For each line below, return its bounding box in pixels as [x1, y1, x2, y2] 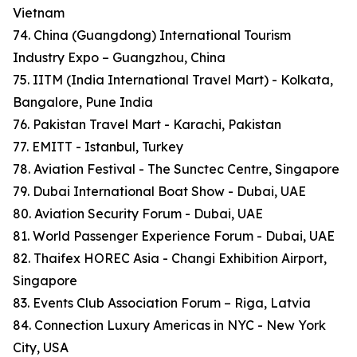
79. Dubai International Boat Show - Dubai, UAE [13, 183, 306, 200]
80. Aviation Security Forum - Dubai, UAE [13, 206, 263, 222]
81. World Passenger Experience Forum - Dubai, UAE [13, 228, 335, 245]
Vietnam [13, 5, 65, 22]
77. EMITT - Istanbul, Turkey [13, 139, 183, 155]
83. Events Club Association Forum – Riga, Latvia [13, 295, 311, 312]
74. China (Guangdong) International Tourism [13, 27, 291, 44]
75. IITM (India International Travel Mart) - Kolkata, [13, 72, 333, 88]
